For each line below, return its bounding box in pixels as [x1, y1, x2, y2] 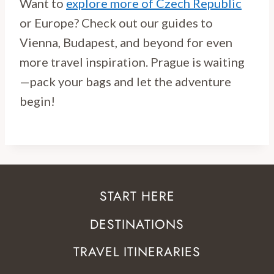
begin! [20, 93, 55, 108]
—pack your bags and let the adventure [20, 73, 231, 89]
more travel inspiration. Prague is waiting [20, 54, 245, 69]
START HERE [99, 187, 175, 206]
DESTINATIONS [90, 215, 184, 234]
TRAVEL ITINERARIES [73, 243, 201, 262]
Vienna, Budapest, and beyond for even [20, 34, 232, 50]
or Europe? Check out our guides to [20, 15, 213, 30]
